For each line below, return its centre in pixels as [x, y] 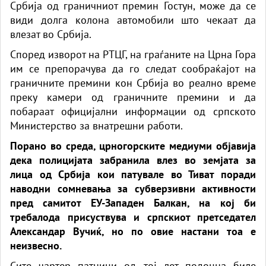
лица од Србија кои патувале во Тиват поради [133, 174]
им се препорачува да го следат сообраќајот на [133, 68]
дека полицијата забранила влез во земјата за [133, 160]
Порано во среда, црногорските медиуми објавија [133, 145]
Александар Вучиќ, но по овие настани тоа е [133, 231]
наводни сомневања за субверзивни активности [133, 188]
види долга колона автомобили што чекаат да [133, 20]
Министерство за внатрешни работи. [96, 125]
